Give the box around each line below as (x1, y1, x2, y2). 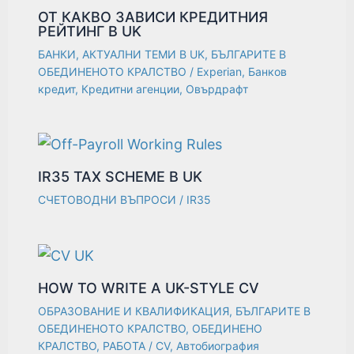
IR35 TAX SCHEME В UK (38, 168, 203, 186)
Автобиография (176, 338, 260, 352)
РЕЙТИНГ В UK (38, 22, 142, 40)
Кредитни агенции (81, 81, 180, 96)
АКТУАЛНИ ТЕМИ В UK (82, 47, 205, 61)
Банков (248, 64, 288, 78)
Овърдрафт (186, 81, 249, 96)
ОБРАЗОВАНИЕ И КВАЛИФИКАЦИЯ (38, 303, 230, 318)
